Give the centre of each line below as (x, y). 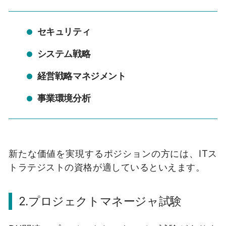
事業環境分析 (64, 98)
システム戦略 (64, 53)
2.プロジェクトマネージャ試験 (100, 201)
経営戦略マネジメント (81, 76)
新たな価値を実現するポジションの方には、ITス (113, 154)
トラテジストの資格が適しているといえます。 (107, 167)
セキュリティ (64, 31)
